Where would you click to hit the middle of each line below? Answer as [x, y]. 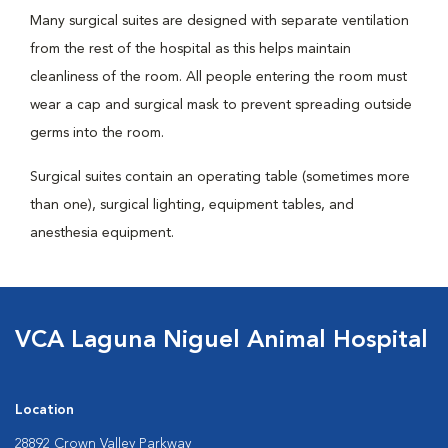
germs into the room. [97, 133]
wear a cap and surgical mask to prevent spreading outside [221, 105]
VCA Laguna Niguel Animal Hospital [221, 341]
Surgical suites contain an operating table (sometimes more [220, 177]
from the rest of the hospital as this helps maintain [190, 49]
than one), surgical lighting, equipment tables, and [192, 205]
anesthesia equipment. [102, 233]
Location [44, 410]
